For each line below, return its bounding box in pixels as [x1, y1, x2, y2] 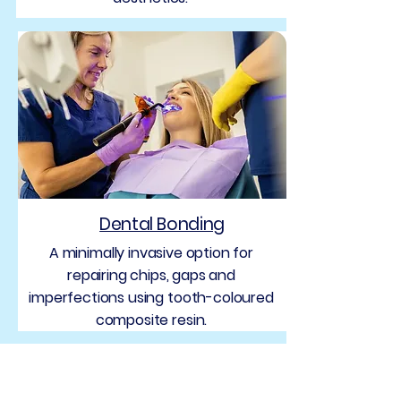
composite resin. [95, 310, 208, 330]
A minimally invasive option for [48, 243, 254, 263]
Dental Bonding [99, 212, 225, 236]
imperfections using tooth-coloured [29, 287, 274, 308]
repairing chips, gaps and [67, 265, 235, 286]
